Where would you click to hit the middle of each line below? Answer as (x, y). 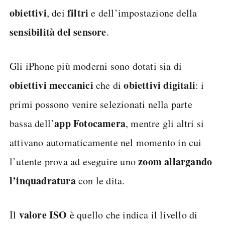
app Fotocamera (90, 123)
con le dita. (100, 180)
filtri (78, 13)
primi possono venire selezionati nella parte (101, 104)
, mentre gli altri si (165, 123)
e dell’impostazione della (143, 13)
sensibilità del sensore (58, 32)
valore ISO (43, 214)
